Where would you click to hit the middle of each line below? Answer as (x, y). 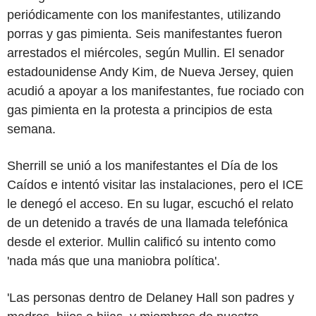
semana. (31, 129)
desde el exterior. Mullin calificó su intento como (141, 242)
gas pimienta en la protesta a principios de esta (140, 110)
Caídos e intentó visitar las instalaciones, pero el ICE (155, 184)
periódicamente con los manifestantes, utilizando (144, 14)
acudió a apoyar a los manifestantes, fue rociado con (156, 91)
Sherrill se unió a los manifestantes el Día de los (142, 165)
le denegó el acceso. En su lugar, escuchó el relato (150, 203)
